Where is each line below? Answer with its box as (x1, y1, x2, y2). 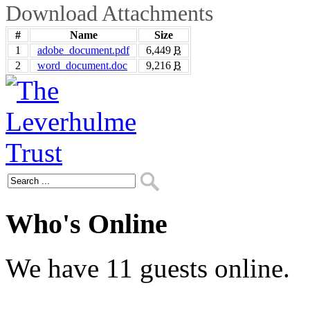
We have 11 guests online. (6, 253, 290, 284)
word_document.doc (37, 59, 127, 71)
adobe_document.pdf (37, 44, 129, 56)
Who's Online (6, 208, 167, 239)
